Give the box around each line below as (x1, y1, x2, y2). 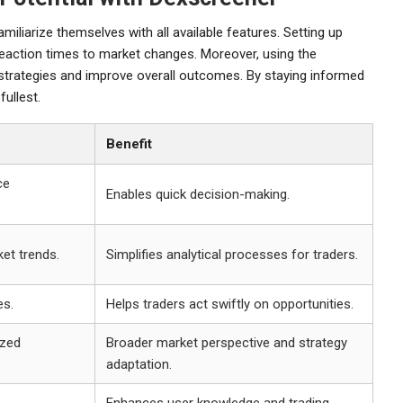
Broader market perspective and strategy (106, 334, 347, 351)
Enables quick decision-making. (106, 185, 290, 202)
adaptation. (106, 355, 172, 372)
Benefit (106, 135, 152, 152)
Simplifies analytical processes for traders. (106, 246, 358, 263)
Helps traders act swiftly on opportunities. (106, 295, 354, 312)
